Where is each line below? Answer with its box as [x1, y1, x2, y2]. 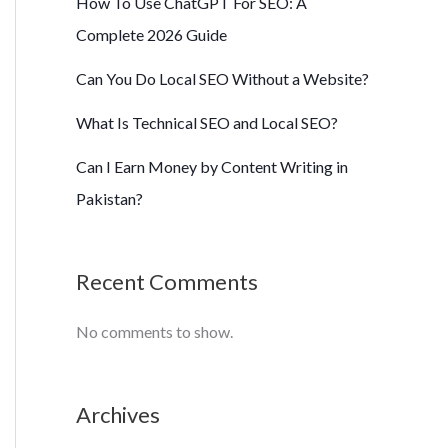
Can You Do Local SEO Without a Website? [76, 69, 369, 89]
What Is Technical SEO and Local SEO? [76, 113, 338, 133]
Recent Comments [76, 267, 258, 295]
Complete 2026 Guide [76, 25, 227, 45]
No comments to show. [76, 321, 233, 341]
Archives [76, 400, 160, 428]
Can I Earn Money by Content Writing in [76, 157, 348, 177]
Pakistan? [76, 189, 143, 209]
